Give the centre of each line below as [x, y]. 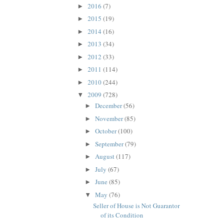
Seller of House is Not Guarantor [136, 206]
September [110, 144]
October [107, 131]
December [110, 106]
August [106, 157]
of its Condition [122, 215]
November [110, 118]
